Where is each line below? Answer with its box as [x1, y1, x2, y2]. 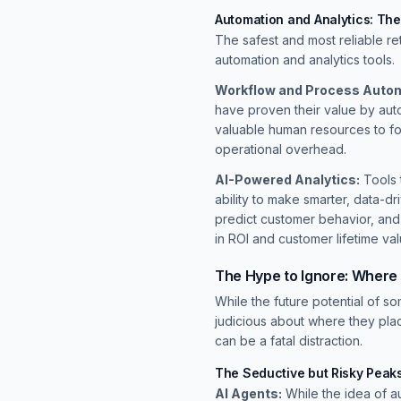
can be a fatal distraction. [215, 332, 363, 348]
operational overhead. [215, 141, 346, 157]
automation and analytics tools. [215, 51, 395, 67]
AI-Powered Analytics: [215, 171, 360, 187]
